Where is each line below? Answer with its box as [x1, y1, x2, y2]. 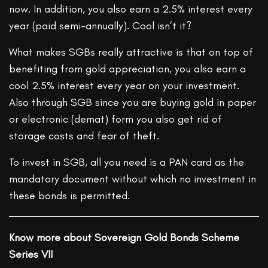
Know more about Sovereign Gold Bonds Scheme [9, 231, 240, 245]
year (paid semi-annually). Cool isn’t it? [9, 19, 192, 33]
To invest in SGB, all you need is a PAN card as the [9, 156, 245, 169]
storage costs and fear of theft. [9, 129, 160, 143]
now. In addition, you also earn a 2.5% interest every [9, 2, 253, 16]
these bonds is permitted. [9, 189, 130, 203]
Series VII [9, 248, 53, 261]
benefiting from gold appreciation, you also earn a [9, 62, 246, 76]
